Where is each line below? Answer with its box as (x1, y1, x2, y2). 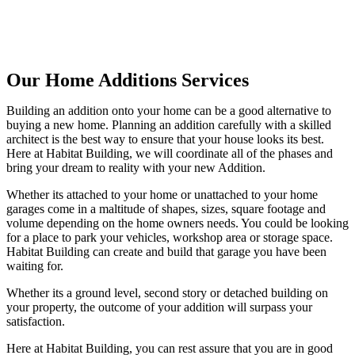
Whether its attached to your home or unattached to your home (6, 188, 318, 202)
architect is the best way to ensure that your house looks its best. (6, 132, 324, 147)
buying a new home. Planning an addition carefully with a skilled (6, 118, 331, 132)
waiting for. (6, 259, 63, 273)
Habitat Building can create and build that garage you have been (6, 245, 326, 259)
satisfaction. (6, 315, 65, 329)
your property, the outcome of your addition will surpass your (6, 300, 312, 315)
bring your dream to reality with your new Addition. (6, 161, 265, 175)
